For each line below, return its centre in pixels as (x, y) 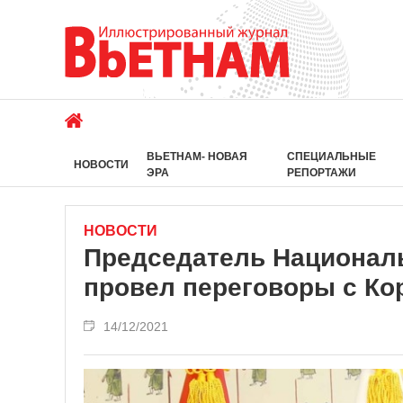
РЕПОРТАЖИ (321, 173)
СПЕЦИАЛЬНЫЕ (331, 157)
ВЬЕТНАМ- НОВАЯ (197, 157)
